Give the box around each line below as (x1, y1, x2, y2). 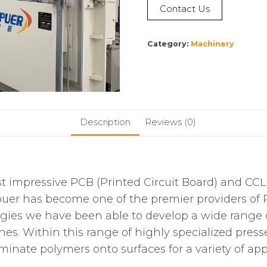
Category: (147, 39, 191, 48)
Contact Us (159, 3, 210, 14)
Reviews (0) (145, 116, 196, 128)
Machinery (190, 39, 234, 48)
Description (80, 116, 131, 128)
